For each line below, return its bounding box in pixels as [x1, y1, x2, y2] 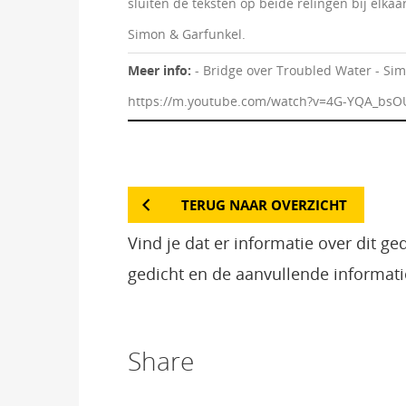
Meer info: [128, 62, 195, 80]
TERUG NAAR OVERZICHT [181, 196, 347, 215]
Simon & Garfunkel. [128, 24, 246, 43]
